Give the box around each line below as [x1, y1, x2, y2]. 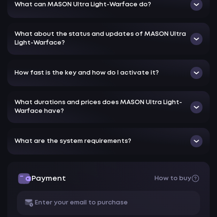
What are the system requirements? [15, 138, 131, 144]
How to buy [155, 176, 191, 181]
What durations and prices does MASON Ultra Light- [15, 100, 182, 105]
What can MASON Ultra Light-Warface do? [15, 1, 151, 7]
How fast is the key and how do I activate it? [15, 70, 159, 76]
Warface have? [15, 108, 64, 114]
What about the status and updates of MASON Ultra [15, 31, 186, 37]
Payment [31, 175, 66, 182]
